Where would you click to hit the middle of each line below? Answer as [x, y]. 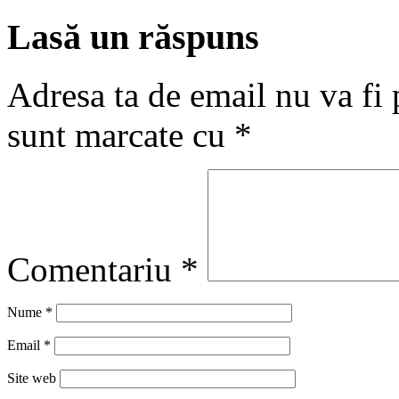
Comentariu [94, 269]
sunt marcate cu [121, 134]
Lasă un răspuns [133, 37]
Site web [32, 378]
